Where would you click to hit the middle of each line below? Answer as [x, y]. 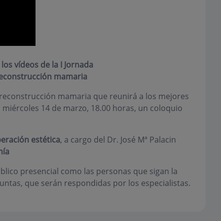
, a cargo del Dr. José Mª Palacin [118, 140]
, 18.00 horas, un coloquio [134, 108]
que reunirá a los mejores [140, 96]
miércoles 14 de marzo [44, 108]
